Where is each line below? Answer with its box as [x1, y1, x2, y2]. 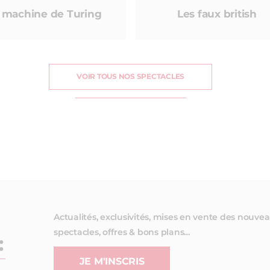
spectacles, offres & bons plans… [54, 228, 190, 237]
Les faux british [177, 8, 257, 19]
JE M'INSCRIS [79, 256, 145, 266]
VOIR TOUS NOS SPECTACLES [77, 72, 184, 80]
